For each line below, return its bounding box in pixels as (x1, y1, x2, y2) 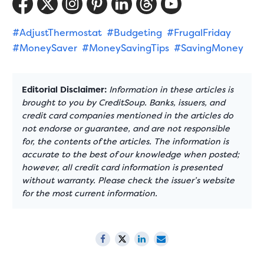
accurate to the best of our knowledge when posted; (22, 148, 240, 161)
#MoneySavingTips (82, 41, 170, 55)
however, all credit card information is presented (22, 161, 223, 174)
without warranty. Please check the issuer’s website (22, 174, 235, 187)
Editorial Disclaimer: (22, 84, 107, 96)
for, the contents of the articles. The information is (22, 136, 229, 148)
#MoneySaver (12, 41, 78, 55)
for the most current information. (22, 187, 158, 200)
